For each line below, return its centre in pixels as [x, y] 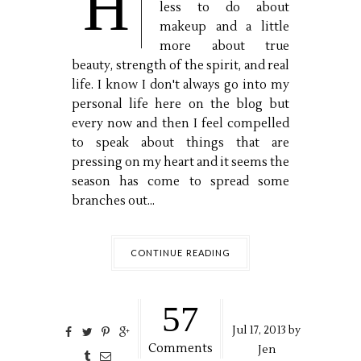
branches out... [113, 201]
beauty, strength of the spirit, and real [180, 66]
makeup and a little [224, 27]
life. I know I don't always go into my [180, 85]
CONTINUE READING [180, 253]
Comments [180, 349]
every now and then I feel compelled [180, 124]
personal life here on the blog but [180, 105]
